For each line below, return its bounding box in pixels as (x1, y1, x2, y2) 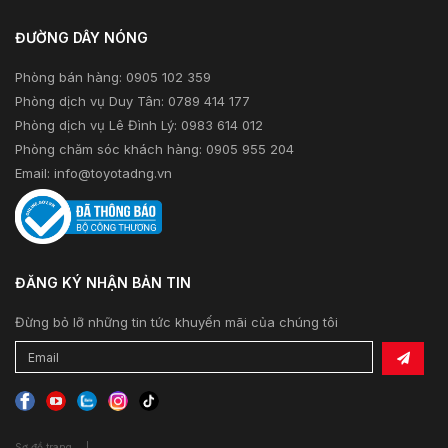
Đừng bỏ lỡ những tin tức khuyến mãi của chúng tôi (15, 314, 338, 331)
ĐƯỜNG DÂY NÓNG (15, 29, 148, 47)
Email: (15, 165, 54, 182)
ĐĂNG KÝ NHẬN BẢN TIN (15, 274, 191, 292)
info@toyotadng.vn (54, 165, 172, 182)
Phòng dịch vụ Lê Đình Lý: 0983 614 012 (15, 117, 263, 134)
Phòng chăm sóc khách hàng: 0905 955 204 (15, 141, 294, 158)
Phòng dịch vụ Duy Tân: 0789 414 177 (15, 93, 250, 110)
